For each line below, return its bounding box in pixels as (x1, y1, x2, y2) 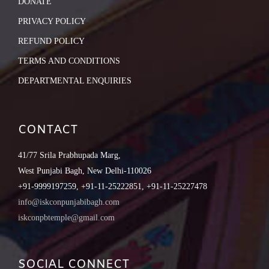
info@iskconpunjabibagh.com (18, 198, 119, 207)
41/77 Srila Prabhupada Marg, (18, 151, 121, 160)
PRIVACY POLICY (18, 17, 86, 26)
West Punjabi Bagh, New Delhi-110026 (18, 166, 151, 176)
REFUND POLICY (18, 37, 85, 46)
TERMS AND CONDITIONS (18, 56, 120, 66)
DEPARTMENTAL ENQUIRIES (18, 76, 131, 86)
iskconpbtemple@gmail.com (18, 213, 115, 223)
